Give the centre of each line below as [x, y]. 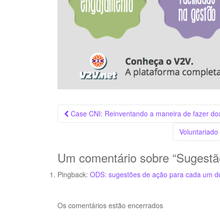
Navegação [92, 111]
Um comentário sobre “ [117, 157]
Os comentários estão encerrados [110, 205]
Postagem [88, 141]
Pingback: [74, 174]
